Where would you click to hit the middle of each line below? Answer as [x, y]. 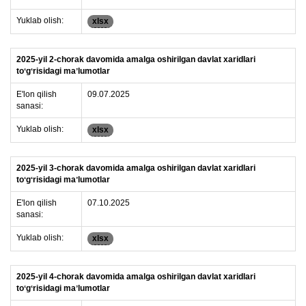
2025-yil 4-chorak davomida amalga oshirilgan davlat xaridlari [136, 277]
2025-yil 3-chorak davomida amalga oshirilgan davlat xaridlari [136, 168]
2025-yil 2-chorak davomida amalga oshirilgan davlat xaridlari [136, 59]
